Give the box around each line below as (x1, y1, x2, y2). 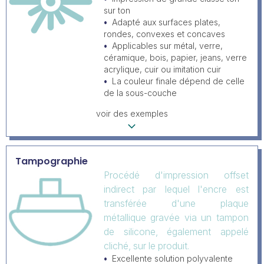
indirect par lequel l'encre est (104, 183, 249, 195)
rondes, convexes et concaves (104, 29, 225, 39)
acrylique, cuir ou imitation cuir (104, 64, 221, 74)
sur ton (104, 5, 130, 15)
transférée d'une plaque (104, 197, 249, 209)
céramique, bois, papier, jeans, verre (104, 52, 247, 62)
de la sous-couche (104, 88, 177, 98)
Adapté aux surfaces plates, (112, 17, 220, 27)
